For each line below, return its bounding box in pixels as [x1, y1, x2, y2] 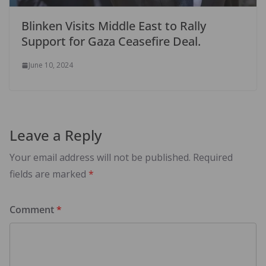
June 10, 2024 [28, 60, 73, 71]
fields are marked [9, 167, 88, 181]
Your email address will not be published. [9, 151, 191, 164]
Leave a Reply [9, 125, 102, 145]
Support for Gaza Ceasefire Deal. [21, 33, 201, 50]
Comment [9, 203, 56, 217]
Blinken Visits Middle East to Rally [21, 18, 206, 34]
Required [193, 151, 233, 164]
